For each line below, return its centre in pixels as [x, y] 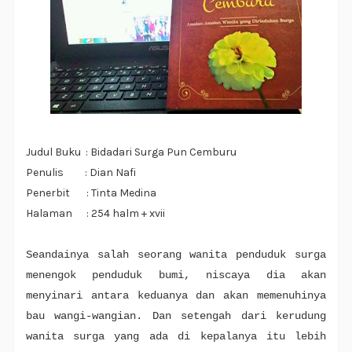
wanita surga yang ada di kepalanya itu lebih [176, 337]
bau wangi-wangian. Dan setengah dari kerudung [176, 316]
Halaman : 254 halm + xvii [95, 214]
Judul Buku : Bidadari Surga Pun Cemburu [131, 152]
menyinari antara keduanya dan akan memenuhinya [176, 296]
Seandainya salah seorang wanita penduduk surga [176, 255]
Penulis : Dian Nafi [81, 173]
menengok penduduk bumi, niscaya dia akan [176, 275]
